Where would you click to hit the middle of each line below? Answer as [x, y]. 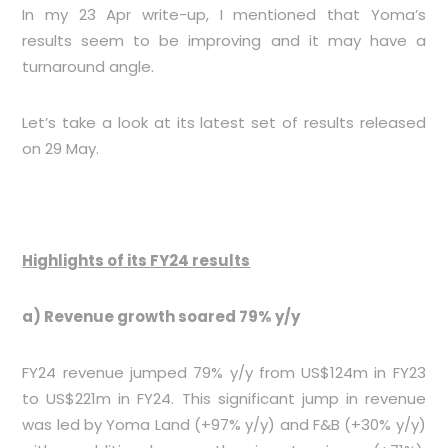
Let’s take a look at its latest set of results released [224, 122]
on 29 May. [61, 148]
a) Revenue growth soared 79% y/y [161, 316]
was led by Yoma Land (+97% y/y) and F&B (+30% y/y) [224, 424]
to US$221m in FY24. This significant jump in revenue [224, 398]
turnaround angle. [88, 66]
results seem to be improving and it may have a [224, 40]
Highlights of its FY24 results [136, 260]
